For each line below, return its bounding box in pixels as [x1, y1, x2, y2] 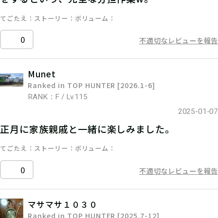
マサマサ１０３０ [28, 198, 98, 210]
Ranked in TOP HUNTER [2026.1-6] [28, 80, 155, 91]
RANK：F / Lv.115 [28, 92, 88, 102]
